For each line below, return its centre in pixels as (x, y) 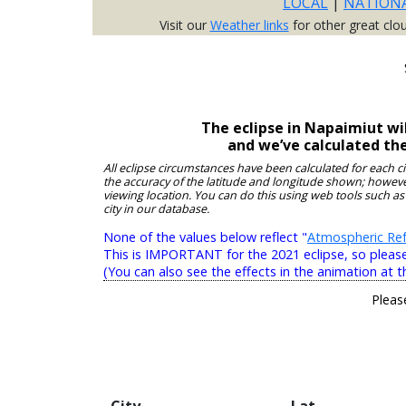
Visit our (184, 25)
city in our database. (156, 208)
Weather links (249, 25)
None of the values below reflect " (205, 237)
